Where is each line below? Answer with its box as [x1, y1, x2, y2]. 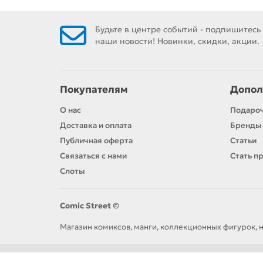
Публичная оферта [60, 136, 133, 146]
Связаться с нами [60, 151, 127, 161]
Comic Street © [60, 201, 119, 211]
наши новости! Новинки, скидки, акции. [95, 36, 259, 47]
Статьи [230, 136, 257, 146]
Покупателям [60, 83, 128, 96]
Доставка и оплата [60, 120, 131, 131]
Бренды [230, 120, 262, 131]
